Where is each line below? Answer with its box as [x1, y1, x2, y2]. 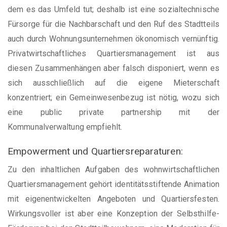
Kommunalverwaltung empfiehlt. [8, 122, 122, 132]
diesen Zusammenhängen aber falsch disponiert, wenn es [8, 63, 219, 73]
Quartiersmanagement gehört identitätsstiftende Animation [8, 179, 219, 189]
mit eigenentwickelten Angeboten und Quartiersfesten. [8, 194, 219, 204]
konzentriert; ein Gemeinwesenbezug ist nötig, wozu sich [8, 92, 219, 102]
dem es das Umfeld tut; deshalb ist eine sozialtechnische [8, 4, 219, 14]
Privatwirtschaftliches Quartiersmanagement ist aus [8, 48, 219, 58]
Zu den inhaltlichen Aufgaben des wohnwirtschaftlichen [8, 165, 219, 174]
